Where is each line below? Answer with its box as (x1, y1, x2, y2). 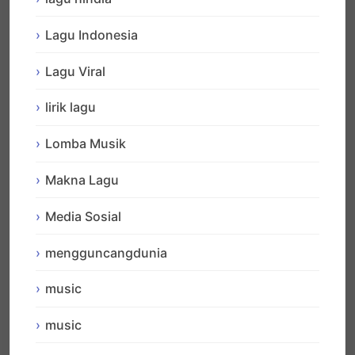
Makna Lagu (45, 171, 119, 188)
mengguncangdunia (45, 244, 167, 261)
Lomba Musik (45, 136, 126, 152)
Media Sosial (45, 208, 121, 224)
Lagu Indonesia (45, 26, 138, 43)
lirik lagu (45, 99, 96, 116)
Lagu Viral (45, 63, 105, 79)
